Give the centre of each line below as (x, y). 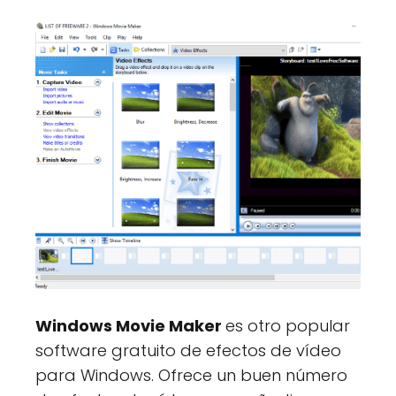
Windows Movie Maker (130, 325)
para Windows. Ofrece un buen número (191, 375)
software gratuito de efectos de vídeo (188, 350)
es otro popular (288, 325)
